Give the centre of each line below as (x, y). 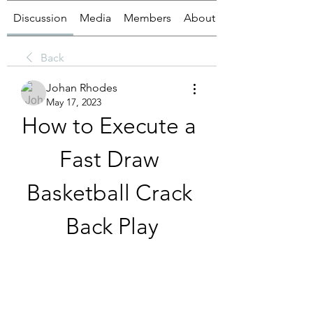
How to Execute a (109, 126)
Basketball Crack (109, 193)
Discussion (40, 18)
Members (147, 18)
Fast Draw (109, 159)
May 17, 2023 (74, 102)
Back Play (112, 226)
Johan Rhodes (82, 88)
